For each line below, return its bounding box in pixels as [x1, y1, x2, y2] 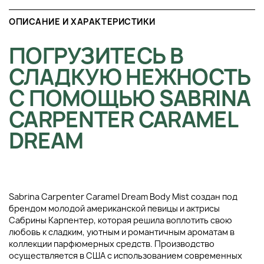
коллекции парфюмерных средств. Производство [9, 237, 214, 249]
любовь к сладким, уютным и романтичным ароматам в [9, 226, 235, 237]
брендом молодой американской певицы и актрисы [9, 202, 220, 214]
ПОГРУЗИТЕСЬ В [9, 41, 184, 70]
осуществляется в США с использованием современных [9, 249, 242, 261]
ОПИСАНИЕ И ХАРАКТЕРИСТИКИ [9, 15, 156, 27]
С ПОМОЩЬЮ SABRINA [9, 83, 251, 113]
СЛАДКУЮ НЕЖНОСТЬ [9, 62, 251, 91]
